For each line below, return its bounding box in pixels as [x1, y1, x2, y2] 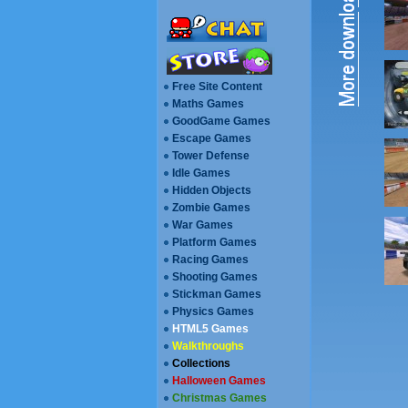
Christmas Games [172, 392, 267, 404]
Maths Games [172, 97, 244, 110]
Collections [172, 357, 230, 370]
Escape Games [172, 132, 251, 145]
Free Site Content [172, 80, 262, 93]
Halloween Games [172, 374, 266, 387]
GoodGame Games [172, 115, 270, 127]
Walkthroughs [172, 340, 244, 352]
